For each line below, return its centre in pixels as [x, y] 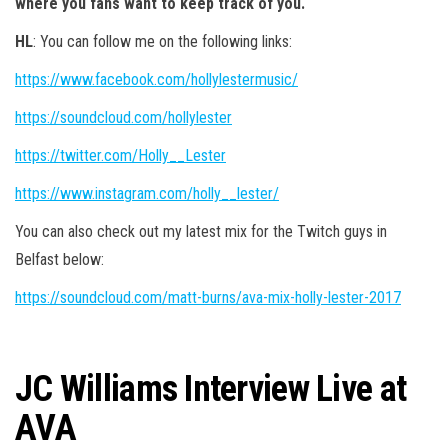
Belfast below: [59, 259]
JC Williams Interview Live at [211, 388]
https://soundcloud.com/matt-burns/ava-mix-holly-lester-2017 [208, 297]
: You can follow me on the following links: [162, 41]
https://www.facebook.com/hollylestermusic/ [156, 79]
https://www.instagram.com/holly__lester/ [147, 193]
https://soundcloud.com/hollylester [123, 117]
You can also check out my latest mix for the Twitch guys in [201, 231]
